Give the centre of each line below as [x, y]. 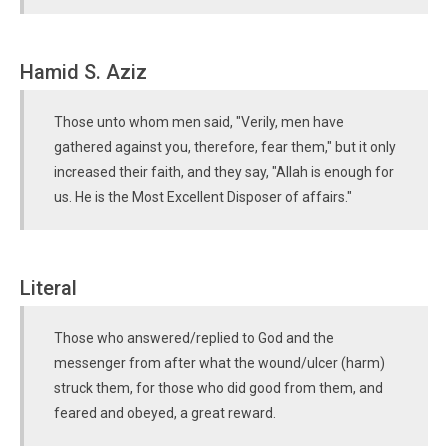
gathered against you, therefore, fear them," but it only [225, 147]
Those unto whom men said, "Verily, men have [199, 122]
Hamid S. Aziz [83, 72]
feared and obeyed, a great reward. [165, 413]
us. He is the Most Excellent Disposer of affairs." [203, 197]
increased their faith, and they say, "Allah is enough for [224, 172]
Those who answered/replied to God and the [194, 338]
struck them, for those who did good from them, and [218, 388]
